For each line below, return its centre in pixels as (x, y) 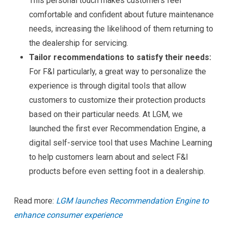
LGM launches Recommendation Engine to (132, 201)
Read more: (35, 201)
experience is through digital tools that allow (107, 86)
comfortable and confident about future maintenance (121, 15)
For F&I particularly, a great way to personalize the (117, 72)
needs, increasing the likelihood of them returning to (121, 29)
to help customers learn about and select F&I (108, 157)
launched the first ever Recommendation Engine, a (117, 129)
